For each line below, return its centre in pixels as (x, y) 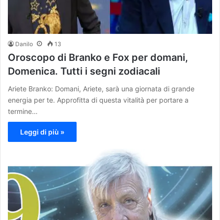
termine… (23, 111)
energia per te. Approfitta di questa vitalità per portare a (98, 100)
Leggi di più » (42, 132)
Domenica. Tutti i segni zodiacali (84, 71)
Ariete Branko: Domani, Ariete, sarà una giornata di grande (101, 89)
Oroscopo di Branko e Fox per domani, (98, 58)
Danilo (24, 44)
